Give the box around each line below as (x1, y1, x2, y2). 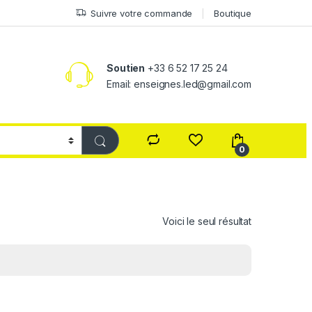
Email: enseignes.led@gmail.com (107, 77, 251, 90)
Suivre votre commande (91, 7, 193, 19)
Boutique (214, 7, 251, 19)
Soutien (107, 61, 146, 74)
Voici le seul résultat (162, 214, 251, 227)
